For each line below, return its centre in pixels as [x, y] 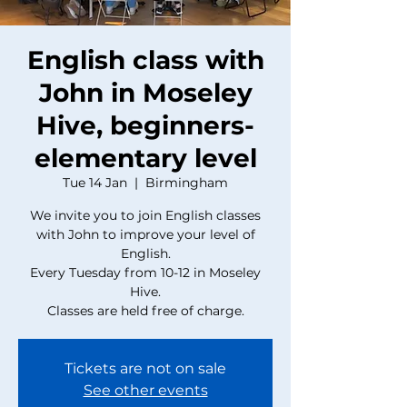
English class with [145, 60]
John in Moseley [145, 93]
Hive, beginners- [145, 125]
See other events [145, 390]
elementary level [145, 158]
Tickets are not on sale [145, 368]
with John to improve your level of [145, 234]
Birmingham [187, 183]
